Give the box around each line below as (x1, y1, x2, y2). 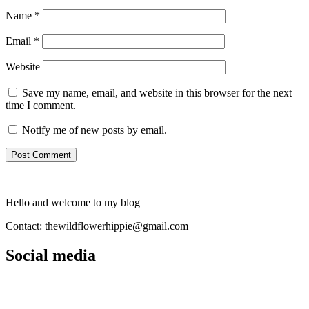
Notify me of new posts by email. (22, 123, 167, 136)
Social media (6, 246, 96, 264)
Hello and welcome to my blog (6, 196, 140, 208)
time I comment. (6, 99, 76, 111)
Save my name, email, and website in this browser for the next (22, 86, 292, 99)
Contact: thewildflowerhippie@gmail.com (6, 219, 188, 232)
